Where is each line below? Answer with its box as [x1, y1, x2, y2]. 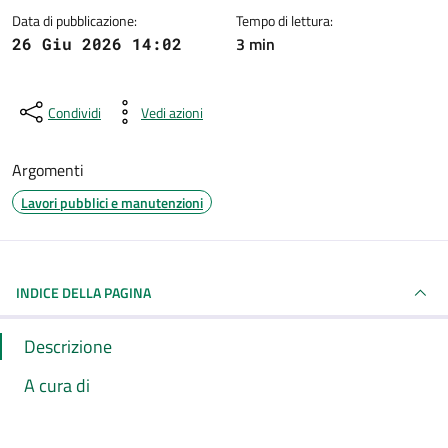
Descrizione [24, 333, 112, 360]
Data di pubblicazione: [12, 10, 137, 31]
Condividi [48, 101, 101, 123]
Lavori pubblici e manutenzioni [21, 192, 203, 213]
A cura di [24, 372, 90, 399]
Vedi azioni [141, 101, 203, 123]
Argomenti [12, 158, 84, 182]
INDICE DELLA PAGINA [16, 282, 151, 303]
